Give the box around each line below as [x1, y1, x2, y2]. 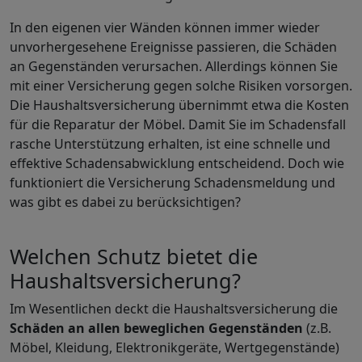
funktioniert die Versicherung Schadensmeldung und [10, 174, 335, 192]
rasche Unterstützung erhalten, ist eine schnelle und [10, 135, 330, 153]
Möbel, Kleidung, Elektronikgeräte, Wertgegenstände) [10, 339, 339, 356]
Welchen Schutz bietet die [10, 242, 258, 270]
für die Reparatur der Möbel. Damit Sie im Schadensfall [10, 116, 346, 133]
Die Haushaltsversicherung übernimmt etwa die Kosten [10, 96, 349, 114]
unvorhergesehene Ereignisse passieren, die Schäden [10, 38, 337, 56]
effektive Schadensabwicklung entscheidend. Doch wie [10, 154, 344, 172]
